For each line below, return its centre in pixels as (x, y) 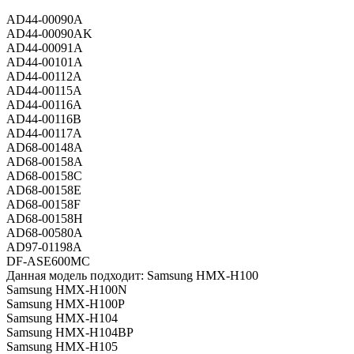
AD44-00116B (44, 119)
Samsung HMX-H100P (66, 304)
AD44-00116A (44, 105)
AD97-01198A (44, 247)
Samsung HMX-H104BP (70, 333)
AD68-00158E (44, 190)
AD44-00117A (44, 134)
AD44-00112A (44, 77)
